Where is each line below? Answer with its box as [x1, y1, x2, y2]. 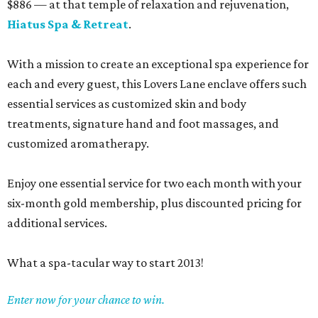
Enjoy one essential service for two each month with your [7, 176, 302, 190]
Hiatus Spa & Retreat [7, 17, 128, 31]
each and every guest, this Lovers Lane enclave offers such [7, 77, 307, 91]
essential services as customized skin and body [7, 97, 246, 111]
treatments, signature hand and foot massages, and [7, 116, 279, 131]
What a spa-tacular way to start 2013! [7, 256, 204, 270]
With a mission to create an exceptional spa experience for [7, 57, 309, 71]
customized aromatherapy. [7, 136, 149, 150]
